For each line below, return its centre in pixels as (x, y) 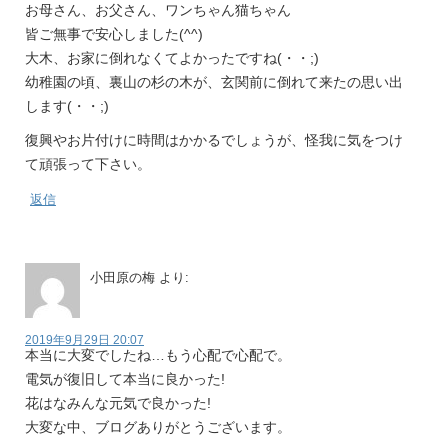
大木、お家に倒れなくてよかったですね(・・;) (172, 58)
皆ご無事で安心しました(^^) (114, 34)
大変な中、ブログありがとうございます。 (158, 427)
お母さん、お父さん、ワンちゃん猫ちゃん (158, 10)
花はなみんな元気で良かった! (118, 403)
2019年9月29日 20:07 (84, 340)
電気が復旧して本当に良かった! (125, 379)
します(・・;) (67, 106)
